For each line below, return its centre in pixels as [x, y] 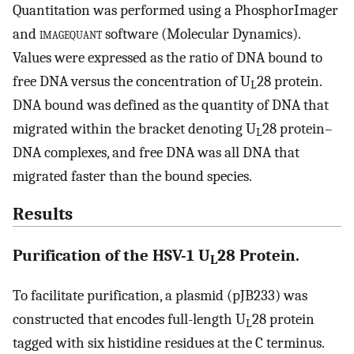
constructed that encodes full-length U [129, 319]
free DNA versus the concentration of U [132, 81]
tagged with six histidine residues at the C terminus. [168, 343]
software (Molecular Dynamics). [201, 34]
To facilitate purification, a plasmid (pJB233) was [160, 295]
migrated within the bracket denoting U [134, 128]
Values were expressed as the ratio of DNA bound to [168, 57]
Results [43, 215]
